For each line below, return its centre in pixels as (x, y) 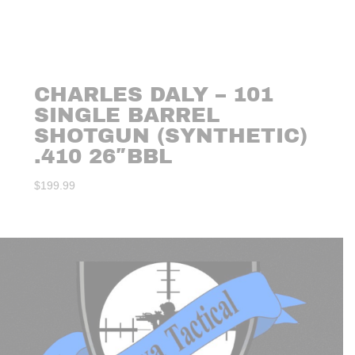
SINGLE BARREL (127, 115)
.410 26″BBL (103, 157)
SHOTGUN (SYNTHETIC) (171, 136)
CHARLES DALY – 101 (154, 95)
